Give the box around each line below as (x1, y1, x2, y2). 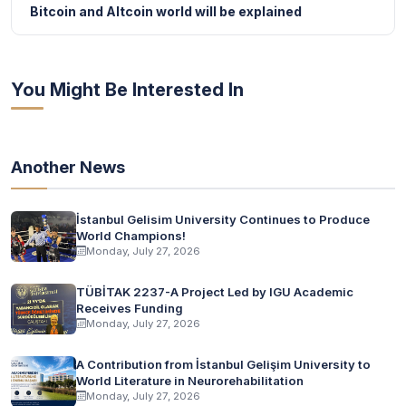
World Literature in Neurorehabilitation (76, 372, 304, 388)
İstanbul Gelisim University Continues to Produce (76, 211, 370, 227)
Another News (11, 156, 125, 177)
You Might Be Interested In (11, 78, 244, 101)
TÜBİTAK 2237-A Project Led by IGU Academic (76, 284, 353, 299)
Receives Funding (76, 300, 183, 315)
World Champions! (76, 227, 186, 243)
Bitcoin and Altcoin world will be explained (30, 3, 302, 19)
